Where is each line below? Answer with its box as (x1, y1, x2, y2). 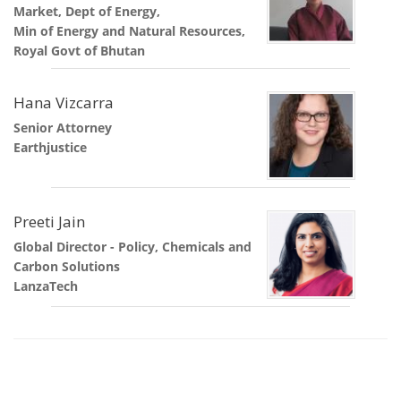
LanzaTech (13, 277, 78, 295)
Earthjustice (13, 139, 87, 157)
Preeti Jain (13, 211, 85, 233)
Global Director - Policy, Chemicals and (13, 238, 252, 256)
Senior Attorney (13, 119, 112, 137)
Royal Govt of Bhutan (13, 42, 145, 60)
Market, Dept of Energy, (13, 3, 160, 21)
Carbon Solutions (13, 258, 120, 276)
